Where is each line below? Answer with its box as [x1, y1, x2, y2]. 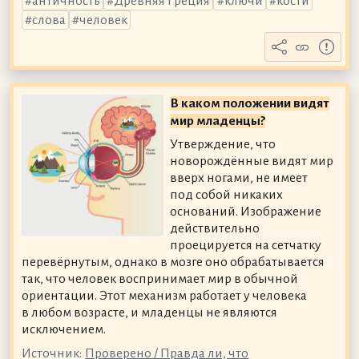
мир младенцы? [170, 113, 266, 128]
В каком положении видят [170, 95, 330, 111]
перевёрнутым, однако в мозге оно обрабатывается [21, 255, 325, 270]
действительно [170, 221, 260, 236]
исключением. [21, 322, 106, 337]
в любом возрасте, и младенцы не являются [21, 305, 277, 321]
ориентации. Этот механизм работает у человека [21, 288, 307, 304]
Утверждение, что [170, 137, 276, 152]
